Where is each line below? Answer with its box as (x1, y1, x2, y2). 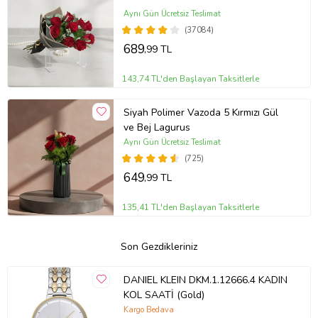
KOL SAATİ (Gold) (123, 288, 204, 302)
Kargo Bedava (123, 304, 174, 315)
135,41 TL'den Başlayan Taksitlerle (122, 201, 260, 213)
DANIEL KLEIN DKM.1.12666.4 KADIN (123, 273, 287, 287)
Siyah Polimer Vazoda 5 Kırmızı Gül (123, 106, 278, 120)
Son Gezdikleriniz (121, 239, 197, 253)
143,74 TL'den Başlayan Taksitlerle (122, 72, 260, 84)
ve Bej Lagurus (123, 121, 190, 135)
